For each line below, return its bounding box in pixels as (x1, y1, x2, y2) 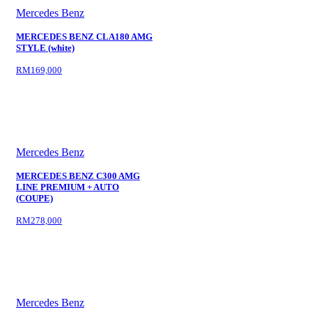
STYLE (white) (16, 42, 75, 53)
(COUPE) (16, 193, 53, 203)
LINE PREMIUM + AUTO (16, 182, 119, 192)
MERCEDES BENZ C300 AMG (16, 171, 140, 181)
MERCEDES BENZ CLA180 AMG (16, 31, 153, 42)
